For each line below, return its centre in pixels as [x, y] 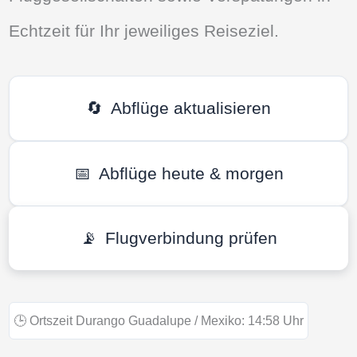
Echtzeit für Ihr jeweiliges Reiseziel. [144, 31]
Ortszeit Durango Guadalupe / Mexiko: [137, 320]
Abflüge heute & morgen [191, 173]
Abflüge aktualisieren [191, 108]
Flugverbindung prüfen [191, 237]
